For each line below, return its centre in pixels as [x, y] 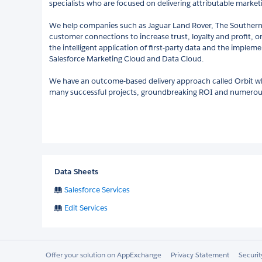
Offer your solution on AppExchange [104, 254]
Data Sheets [76, 171]
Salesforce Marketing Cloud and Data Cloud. [126, 58]
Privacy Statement [200, 254]
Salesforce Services [97, 189]
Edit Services [86, 208]
